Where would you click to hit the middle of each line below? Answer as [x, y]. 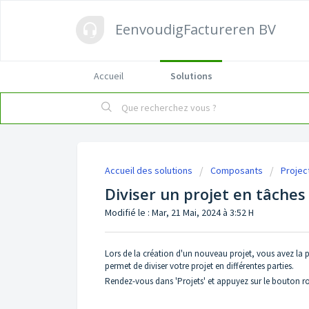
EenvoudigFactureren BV [196, 29]
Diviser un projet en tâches [205, 194]
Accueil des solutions [150, 170]
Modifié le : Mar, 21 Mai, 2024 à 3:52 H [179, 212]
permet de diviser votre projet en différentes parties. [199, 266]
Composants [237, 170]
